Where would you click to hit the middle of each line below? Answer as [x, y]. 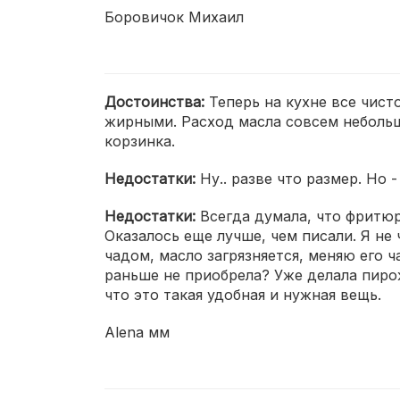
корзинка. [140, 141]
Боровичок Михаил [174, 17]
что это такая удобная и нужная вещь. [243, 295]
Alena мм [137, 332]
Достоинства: [157, 102]
